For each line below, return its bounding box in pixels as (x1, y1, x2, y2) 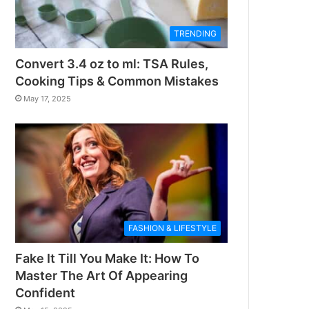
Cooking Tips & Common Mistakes (15, 73, 219, 88)
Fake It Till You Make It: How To (15, 251, 200, 266)
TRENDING (174, 28, 217, 39)
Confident (15, 286, 76, 301)
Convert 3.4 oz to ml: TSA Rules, (15, 56, 209, 71)
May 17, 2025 (23, 93, 72, 103)
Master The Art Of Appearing (15, 268, 188, 283)
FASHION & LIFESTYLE (128, 223, 217, 234)
